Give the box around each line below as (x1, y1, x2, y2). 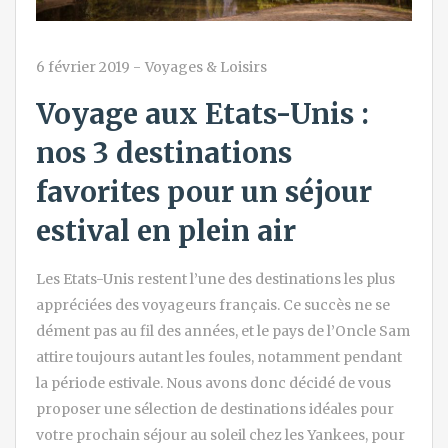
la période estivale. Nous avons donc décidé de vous (36, 373, 391, 392)
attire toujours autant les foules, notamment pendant (36, 347, 402, 366)
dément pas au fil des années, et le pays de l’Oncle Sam (36, 321, 410, 340)
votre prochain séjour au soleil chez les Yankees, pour (36, 425, 405, 444)
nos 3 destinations (36, 134, 292, 171)
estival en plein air (36, 212, 296, 249)
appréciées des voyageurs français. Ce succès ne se (36, 295, 390, 314)
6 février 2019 (36, 57, 130, 76)
